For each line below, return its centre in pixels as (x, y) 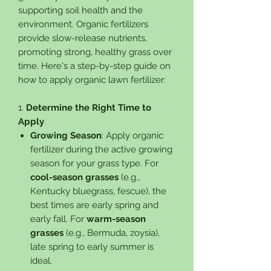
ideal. (41, 260)
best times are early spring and (94, 205)
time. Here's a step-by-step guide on (94, 66)
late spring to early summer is (92, 247)
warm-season (116, 219)
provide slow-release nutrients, (83, 38)
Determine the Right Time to (89, 107)
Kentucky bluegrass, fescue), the (98, 191)
